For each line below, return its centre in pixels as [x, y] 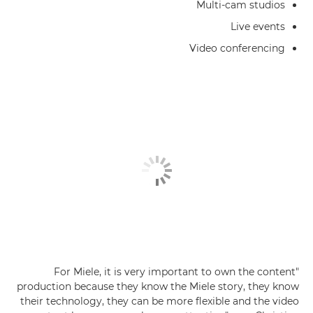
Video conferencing [237, 48]
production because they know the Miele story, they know [158, 286]
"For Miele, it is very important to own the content [175, 272]
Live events [258, 26]
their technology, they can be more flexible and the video [160, 301]
